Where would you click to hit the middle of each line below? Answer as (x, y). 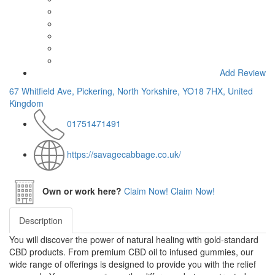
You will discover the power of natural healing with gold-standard (134, 240)
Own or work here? (82, 191)
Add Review (243, 73)
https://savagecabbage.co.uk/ (124, 154)
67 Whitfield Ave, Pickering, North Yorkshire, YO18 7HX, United (131, 91)
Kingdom (26, 103)
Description (41, 221)
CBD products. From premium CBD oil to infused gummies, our (131, 252)
